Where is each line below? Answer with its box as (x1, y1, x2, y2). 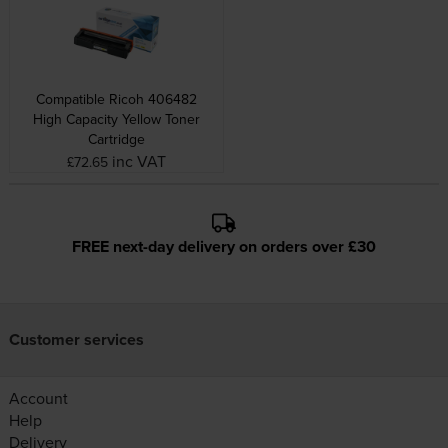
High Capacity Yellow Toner (32, 108, 200, 129)
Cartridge (87, 128, 145, 149)
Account (8, 387, 68, 409)
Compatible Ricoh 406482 (35, 88, 197, 109)
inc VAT (111, 149, 166, 172)
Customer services (8, 328, 144, 351)
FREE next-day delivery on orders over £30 (72, 235, 376, 258)
